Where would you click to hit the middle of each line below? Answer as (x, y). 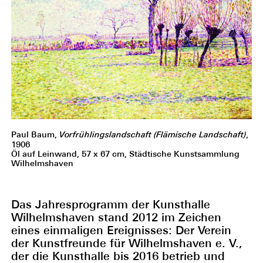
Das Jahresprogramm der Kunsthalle (110, 204)
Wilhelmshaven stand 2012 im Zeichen (116, 217)
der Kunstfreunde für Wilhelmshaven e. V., (127, 243)
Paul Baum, (35, 134)
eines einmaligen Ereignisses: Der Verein (121, 230)
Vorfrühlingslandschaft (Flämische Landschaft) (152, 134)
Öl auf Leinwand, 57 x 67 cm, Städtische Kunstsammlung (125, 154)
